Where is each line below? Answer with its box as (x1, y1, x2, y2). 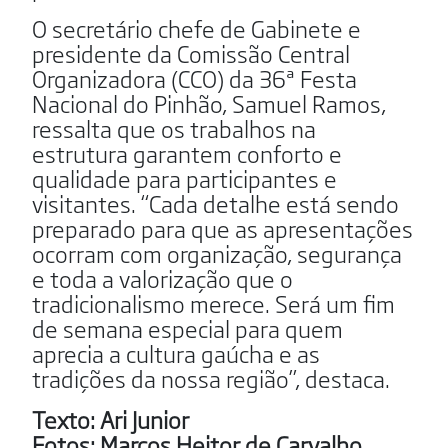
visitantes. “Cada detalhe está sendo (32, 185, 399, 220)
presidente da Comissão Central (32, 35, 350, 70)
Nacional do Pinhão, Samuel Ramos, (32, 85, 386, 120)
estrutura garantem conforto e (32, 135, 342, 170)
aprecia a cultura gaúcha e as (32, 335, 320, 370)
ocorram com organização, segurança (32, 235, 402, 270)
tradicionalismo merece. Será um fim (32, 285, 395, 320)
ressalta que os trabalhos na (32, 110, 316, 145)
